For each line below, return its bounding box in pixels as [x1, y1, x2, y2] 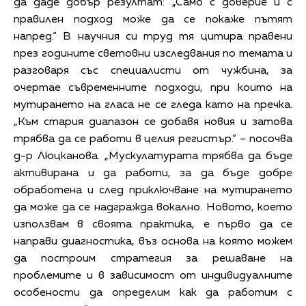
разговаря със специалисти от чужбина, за [14, 66, 292, 77]
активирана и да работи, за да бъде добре [14, 168, 292, 180]
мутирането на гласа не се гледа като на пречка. [14, 100, 292, 111]
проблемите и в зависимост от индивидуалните [14, 270, 292, 282]
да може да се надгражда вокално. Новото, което [14, 202, 292, 214]
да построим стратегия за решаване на [14, 253, 292, 265]
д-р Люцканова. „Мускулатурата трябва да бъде [14, 151, 292, 163]
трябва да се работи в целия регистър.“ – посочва [14, 134, 292, 145]
